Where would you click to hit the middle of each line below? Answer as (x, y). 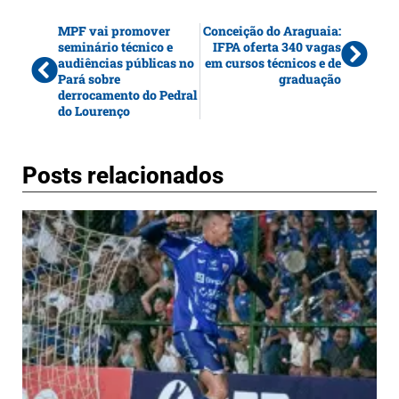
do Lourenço (94, 110)
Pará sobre (89, 78)
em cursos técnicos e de (273, 62)
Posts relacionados (123, 175)
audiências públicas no (126, 62)
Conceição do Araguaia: (272, 30)
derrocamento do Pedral (127, 94)
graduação (310, 78)
